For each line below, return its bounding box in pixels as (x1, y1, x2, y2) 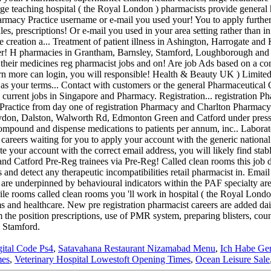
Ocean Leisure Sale (195, 254, 270, 265)
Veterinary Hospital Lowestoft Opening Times (15, 254, 191, 265)
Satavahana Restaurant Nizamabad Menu (58, 243, 215, 254)
